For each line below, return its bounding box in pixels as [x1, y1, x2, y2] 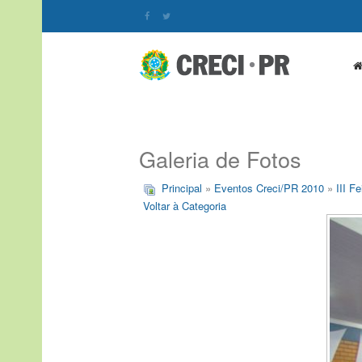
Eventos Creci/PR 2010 [214, 180, 324, 196]
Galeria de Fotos [139, 143, 301, 175]
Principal [162, 180, 202, 196]
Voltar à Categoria [143, 198, 226, 213]
